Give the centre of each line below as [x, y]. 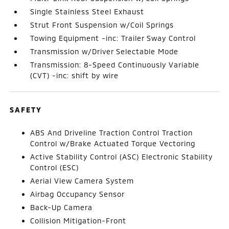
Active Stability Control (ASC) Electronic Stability [122, 157]
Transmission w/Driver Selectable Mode [105, 51]
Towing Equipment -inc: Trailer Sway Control [113, 38]
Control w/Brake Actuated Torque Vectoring [113, 143]
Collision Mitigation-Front [78, 221]
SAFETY [26, 110]
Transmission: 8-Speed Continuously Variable [115, 65]
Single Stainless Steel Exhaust [87, 12]
